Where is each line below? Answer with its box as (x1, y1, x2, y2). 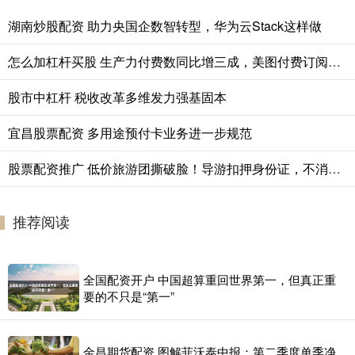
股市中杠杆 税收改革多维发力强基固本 (8, 88, 227, 107)
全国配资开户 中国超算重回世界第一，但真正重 (83, 271, 336, 288)
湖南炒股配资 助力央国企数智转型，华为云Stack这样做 (8, 17, 322, 36)
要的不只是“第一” (83, 288, 174, 305)
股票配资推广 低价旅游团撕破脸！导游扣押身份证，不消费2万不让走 (328, 159, 341, 178)
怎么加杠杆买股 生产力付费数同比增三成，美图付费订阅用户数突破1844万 (328, 52, 341, 71)
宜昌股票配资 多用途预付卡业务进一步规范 (8, 124, 252, 143)
